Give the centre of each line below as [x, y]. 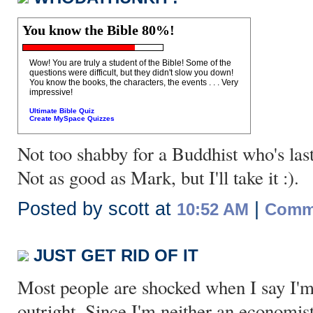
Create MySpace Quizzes [72, 118]
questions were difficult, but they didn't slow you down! [131, 73]
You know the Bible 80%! [99, 30]
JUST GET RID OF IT [116, 255]
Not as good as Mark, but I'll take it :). [158, 177]
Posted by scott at [97, 209]
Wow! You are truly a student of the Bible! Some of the [130, 63]
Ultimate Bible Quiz [62, 111]
